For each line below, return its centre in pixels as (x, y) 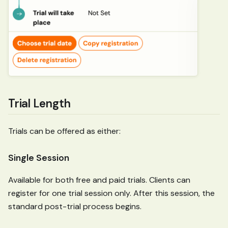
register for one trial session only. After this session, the (111, 193)
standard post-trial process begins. (75, 207)
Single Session (39, 158)
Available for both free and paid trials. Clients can (99, 180)
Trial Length (39, 103)
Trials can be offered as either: (64, 131)
